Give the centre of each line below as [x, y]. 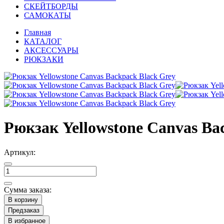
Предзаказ [24, 210]
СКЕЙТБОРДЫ [51, 6]
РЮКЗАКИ [44, 59]
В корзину [23, 199]
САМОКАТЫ [47, 15]
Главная [37, 32]
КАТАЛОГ [43, 41]
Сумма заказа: [28, 189]
